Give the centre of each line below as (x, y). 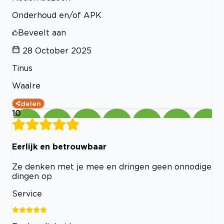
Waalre (26, 85)
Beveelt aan (42, 32)
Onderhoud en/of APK (57, 15)
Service (27, 194)
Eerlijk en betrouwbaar (59, 146)
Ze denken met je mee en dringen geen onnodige (112, 167)
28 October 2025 (57, 50)
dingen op (32, 176)
